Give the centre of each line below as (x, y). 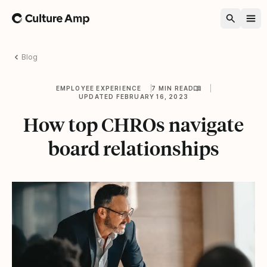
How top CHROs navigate (133, 124)
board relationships (133, 148)
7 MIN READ (173, 88)
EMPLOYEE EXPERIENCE (99, 88)
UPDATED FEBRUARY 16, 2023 (133, 96)
